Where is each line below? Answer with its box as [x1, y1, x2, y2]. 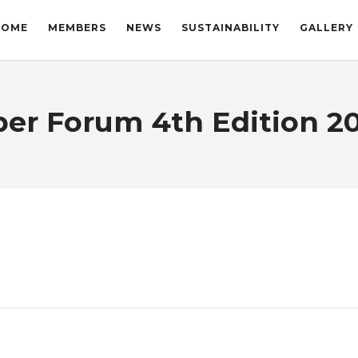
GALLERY [300, 22, 353, 34]
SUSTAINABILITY [181, 22, 280, 34]
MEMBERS [48, 22, 106, 34]
